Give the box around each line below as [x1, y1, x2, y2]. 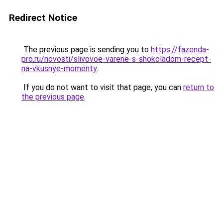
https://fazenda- [151, 45, 209, 54]
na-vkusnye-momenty [21, 64, 97, 73]
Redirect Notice [9, 12, 77, 23]
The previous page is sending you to [21, 45, 151, 54]
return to [183, 83, 214, 92]
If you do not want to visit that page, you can [21, 83, 183, 92]
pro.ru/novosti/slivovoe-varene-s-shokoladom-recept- [21, 54, 211, 64]
